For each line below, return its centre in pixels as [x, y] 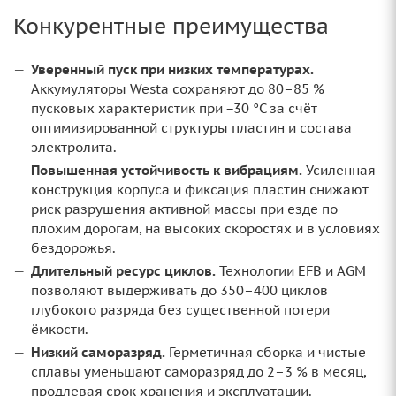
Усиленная [339, 170]
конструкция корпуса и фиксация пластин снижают [200, 190]
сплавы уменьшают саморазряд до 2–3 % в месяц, [198, 372]
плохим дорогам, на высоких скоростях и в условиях [206, 228]
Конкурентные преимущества [171, 26]
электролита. [74, 147]
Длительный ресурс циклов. [123, 271]
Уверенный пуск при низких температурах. [172, 69]
